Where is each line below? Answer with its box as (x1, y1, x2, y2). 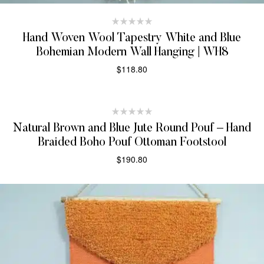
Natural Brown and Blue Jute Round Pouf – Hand (13, 122, 251, 134)
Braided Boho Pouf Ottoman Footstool (38, 136, 226, 148)
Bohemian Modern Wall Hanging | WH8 (35, 46, 229, 58)
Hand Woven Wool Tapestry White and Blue (23, 32, 241, 44)
